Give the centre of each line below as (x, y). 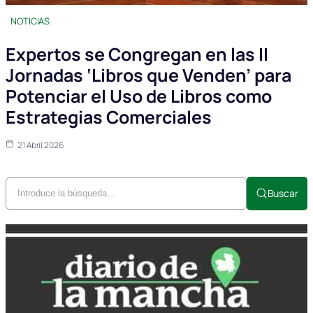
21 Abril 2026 (41, 145)
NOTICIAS (30, 21)
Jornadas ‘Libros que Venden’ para (148, 75)
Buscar (283, 193)
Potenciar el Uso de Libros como (139, 96)
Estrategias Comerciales (109, 117)
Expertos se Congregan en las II (137, 54)
